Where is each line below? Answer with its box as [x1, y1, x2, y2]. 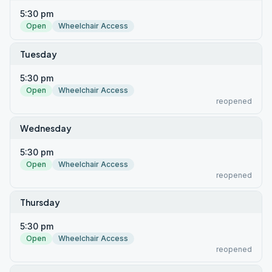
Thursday [20, 197, 60, 208]
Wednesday [20, 123, 72, 134]
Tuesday [20, 49, 57, 59]
